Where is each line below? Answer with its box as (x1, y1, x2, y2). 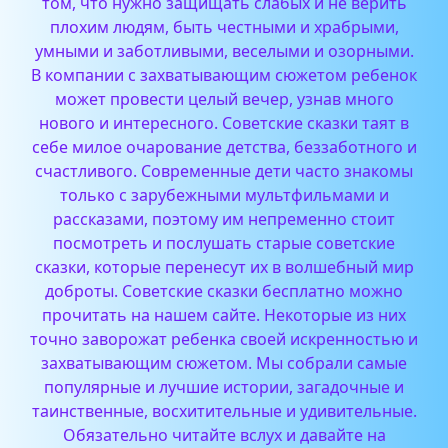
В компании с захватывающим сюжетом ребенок (31, 63, 417, 86)
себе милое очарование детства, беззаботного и (31, 135, 417, 158)
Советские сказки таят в (222, 111, 409, 134)
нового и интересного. (39, 111, 218, 134)
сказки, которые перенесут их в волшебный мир (34, 255, 414, 278)
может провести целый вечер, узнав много (54, 87, 394, 110)
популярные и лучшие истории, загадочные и (44, 375, 404, 398)
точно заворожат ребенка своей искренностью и (30, 327, 418, 350)
